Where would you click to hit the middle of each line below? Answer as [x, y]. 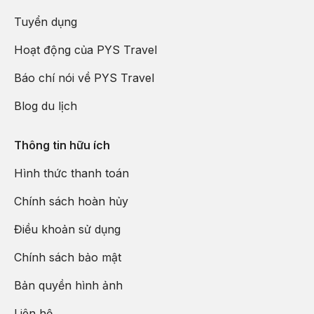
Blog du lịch [46, 105]
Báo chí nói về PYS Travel [84, 77]
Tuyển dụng [46, 21]
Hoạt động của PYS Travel [86, 49]
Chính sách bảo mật [68, 257]
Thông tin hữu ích [62, 145]
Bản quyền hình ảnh [68, 285]
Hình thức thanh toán [71, 173]
